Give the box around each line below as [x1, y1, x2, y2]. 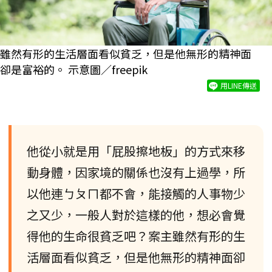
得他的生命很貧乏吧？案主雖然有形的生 [27, 226, 245, 245]
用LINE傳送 [220, 80, 257, 90]
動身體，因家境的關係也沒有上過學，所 [27, 163, 245, 181]
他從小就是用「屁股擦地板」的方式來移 [27, 141, 245, 160]
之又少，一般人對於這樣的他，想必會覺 [27, 205, 245, 223]
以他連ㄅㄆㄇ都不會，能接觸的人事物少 [27, 184, 245, 202]
